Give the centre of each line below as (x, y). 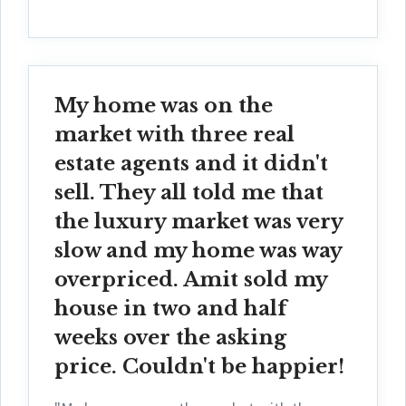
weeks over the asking (170, 337)
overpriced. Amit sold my (191, 279)
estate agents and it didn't (191, 163)
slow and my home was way (198, 250)
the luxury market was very (198, 221)
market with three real (174, 134)
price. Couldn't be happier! (199, 366)
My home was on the (164, 105)
